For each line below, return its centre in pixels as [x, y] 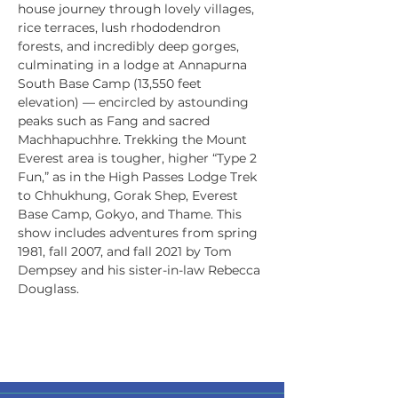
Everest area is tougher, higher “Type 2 [139, 158]
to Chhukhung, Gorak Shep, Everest [130, 195]
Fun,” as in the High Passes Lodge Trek [139, 177]
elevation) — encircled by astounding [135, 102]
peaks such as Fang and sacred [115, 121]
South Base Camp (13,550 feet [111, 84]
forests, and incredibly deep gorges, [130, 46]
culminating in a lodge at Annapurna [134, 65]
